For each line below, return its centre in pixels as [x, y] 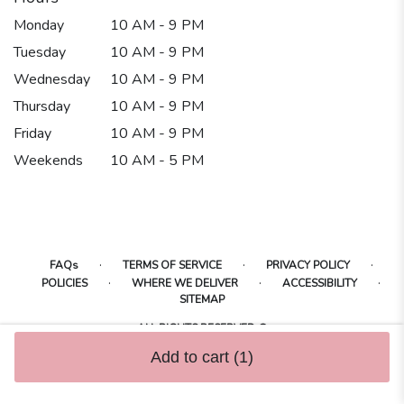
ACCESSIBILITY [320, 283]
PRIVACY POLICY [308, 265]
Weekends [48, 160]
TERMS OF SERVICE [172, 265]
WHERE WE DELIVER [185, 283]
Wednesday [52, 79]
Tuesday [40, 52]
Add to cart [192, 357]
